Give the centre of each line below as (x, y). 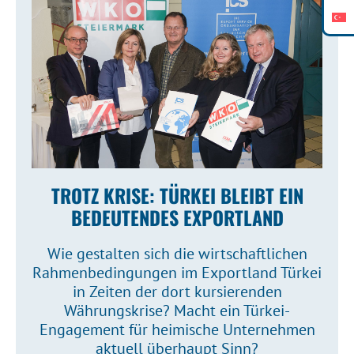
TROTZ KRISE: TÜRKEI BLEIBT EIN (177, 196)
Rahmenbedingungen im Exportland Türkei (177, 273)
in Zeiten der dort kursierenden (177, 292)
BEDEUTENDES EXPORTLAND (177, 218)
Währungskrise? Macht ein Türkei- (177, 311)
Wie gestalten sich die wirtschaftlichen (177, 254)
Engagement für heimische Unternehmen (177, 330)
